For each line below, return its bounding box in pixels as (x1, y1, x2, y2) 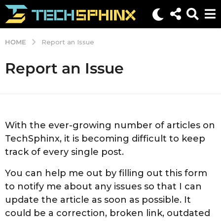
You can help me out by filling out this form (5, 168, 207, 179)
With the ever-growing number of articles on (5, 119, 215, 131)
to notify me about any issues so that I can (5, 181, 202, 192)
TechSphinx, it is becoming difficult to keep (5, 133, 205, 144)
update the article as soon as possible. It (5, 194, 191, 206)
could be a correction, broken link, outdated (5, 208, 210, 219)
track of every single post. (5, 146, 124, 157)
